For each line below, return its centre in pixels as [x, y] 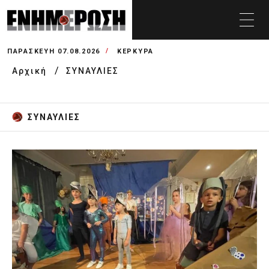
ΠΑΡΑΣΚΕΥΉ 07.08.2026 [54, 51]
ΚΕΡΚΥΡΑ [135, 51]
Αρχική [31, 71]
